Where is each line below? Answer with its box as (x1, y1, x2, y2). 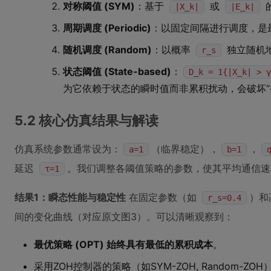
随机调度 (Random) (63, 44, 152, 56)
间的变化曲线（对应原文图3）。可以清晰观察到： (15, 211, 233, 223)
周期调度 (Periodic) (63, 22, 151, 34)
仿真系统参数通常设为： (15, 143, 121, 155)
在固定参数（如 (126, 191, 200, 203)
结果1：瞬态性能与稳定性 (15, 191, 126, 203)
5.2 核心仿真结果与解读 (15, 113, 158, 128)
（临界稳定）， (151, 143, 219, 155)
